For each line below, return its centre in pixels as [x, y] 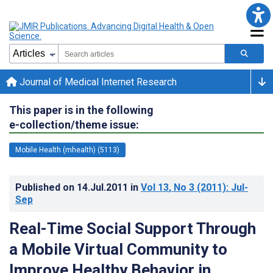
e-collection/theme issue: [74, 124]
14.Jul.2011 [104, 187]
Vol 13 [155, 187]
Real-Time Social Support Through [133, 228]
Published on [46, 187]
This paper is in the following [81, 110]
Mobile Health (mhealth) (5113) [67, 150]
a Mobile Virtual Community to [118, 249]
